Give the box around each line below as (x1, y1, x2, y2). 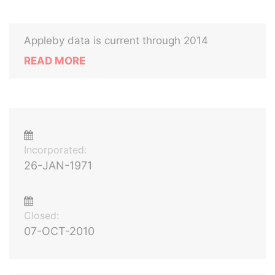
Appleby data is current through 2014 (24, 34, 208, 47)
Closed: (24, 209, 59, 222)
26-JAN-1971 (24, 159, 92, 172)
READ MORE (24, 55, 85, 67)
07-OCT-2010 (24, 225, 95, 238)
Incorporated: (24, 144, 87, 156)
